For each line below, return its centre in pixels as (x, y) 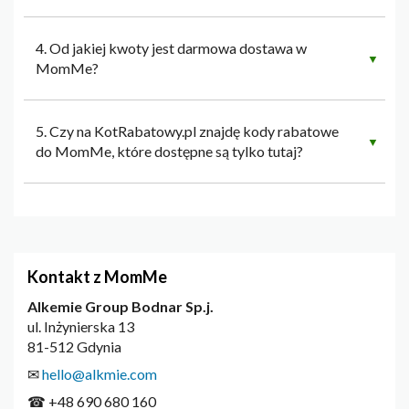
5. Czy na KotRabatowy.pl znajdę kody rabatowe (187, 131)
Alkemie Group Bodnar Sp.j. (121, 307)
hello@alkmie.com (100, 374)
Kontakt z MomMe (97, 277)
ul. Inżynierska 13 (81, 327)
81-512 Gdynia (74, 347)
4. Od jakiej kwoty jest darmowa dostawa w (171, 48)
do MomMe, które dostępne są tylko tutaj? (169, 152)
